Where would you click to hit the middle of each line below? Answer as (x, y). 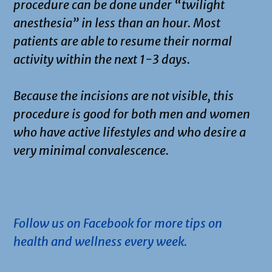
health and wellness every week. (100, 241)
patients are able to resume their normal (123, 41)
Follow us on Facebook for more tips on (118, 223)
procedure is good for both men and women (132, 114)
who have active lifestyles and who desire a (130, 132)
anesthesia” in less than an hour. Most (117, 22)
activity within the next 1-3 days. (102, 59)
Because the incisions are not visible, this (124, 95)
